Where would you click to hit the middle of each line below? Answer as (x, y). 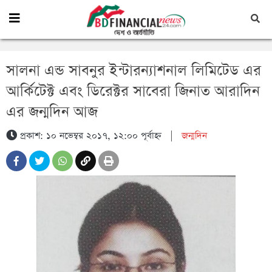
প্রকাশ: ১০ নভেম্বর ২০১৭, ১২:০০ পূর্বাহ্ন (89, 136)
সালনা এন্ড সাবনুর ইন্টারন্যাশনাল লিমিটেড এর (134, 71)
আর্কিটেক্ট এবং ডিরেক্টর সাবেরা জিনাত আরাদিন (133, 92)
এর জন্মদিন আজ (52, 112)
